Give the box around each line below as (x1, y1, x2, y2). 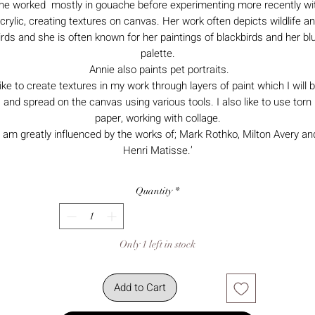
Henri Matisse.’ (122, 142, 193, 158)
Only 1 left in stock (120, 238, 195, 250)
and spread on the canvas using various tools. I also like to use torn (4, 94, 311, 110)
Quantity (136, 184, 172, 197)
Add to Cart (113, 279, 166, 295)
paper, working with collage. (94, 110, 221, 126)
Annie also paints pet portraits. (86, 61, 229, 77)
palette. (140, 45, 175, 61)
